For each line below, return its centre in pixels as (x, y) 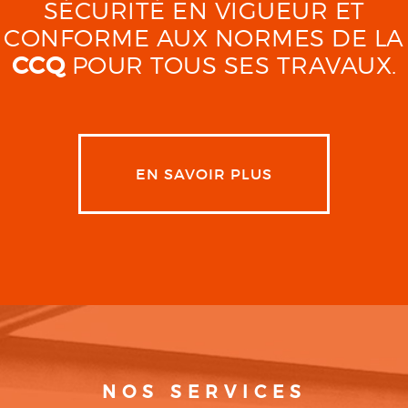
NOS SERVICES (204, 391)
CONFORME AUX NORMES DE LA (204, 37)
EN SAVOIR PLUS (204, 173)
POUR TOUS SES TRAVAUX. (231, 65)
